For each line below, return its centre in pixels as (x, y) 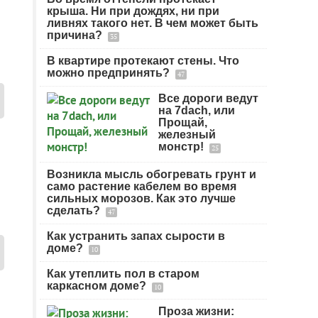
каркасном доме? (98, 286)
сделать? (75, 210)
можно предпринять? (110, 73)
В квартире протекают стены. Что (143, 61)
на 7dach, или (197, 110)
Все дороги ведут (208, 98)
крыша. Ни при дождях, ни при (133, 11)
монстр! (182, 147)
